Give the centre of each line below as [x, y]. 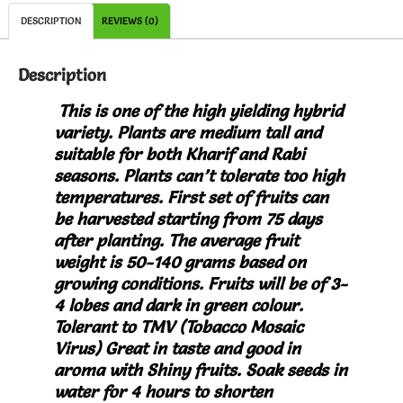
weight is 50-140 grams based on [180, 262]
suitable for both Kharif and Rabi [179, 154]
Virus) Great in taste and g [154, 348]
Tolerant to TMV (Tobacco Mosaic [179, 327]
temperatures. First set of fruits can [191, 197]
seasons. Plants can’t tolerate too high [199, 175]
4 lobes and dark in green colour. [179, 305]
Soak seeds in [294, 370]
